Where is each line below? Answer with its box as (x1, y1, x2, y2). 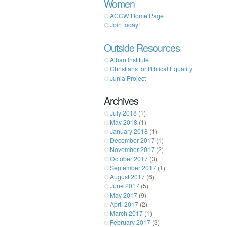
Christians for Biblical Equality (110, 64, 192, 73)
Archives (104, 93, 138, 108)
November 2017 (110, 144, 155, 154)
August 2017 (110, 172, 145, 181)
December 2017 (110, 135, 155, 144)
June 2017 (110, 181, 139, 190)
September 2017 (110, 163, 156, 172)
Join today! (110, 20, 140, 29)
